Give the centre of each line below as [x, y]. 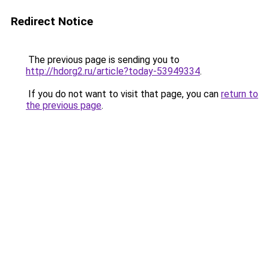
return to [240, 94]
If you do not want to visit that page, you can [123, 94]
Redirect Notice [52, 21]
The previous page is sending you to [103, 60]
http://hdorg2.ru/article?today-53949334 [113, 71]
